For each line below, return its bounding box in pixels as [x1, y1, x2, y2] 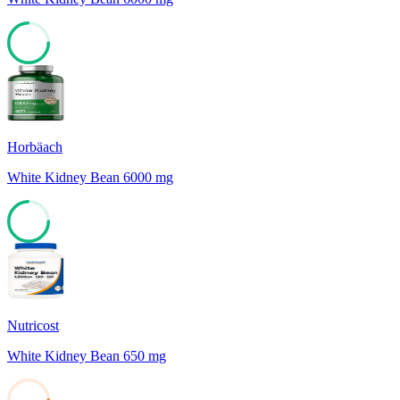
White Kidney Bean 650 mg [7, 347, 166, 363]
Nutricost [7, 317, 59, 333]
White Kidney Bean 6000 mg [7, 169, 173, 185]
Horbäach [7, 138, 62, 154]
